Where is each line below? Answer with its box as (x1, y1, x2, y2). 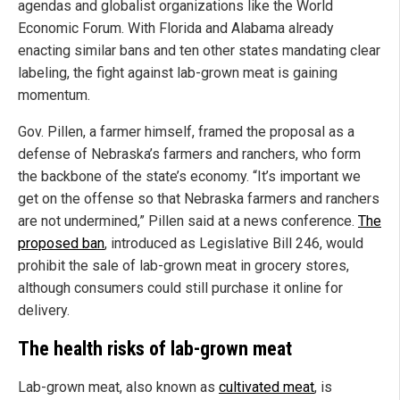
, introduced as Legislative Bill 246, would (104, 235, 363, 253)
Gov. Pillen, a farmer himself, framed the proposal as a (18, 123, 354, 141)
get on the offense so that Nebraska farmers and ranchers (18, 190, 379, 208)
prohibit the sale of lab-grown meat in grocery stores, (18, 257, 349, 275)
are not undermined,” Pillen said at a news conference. (18, 212, 358, 230)
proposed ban (18, 235, 104, 253)
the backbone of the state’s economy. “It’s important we (18, 168, 361, 186)
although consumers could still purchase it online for (18, 279, 343, 297)
